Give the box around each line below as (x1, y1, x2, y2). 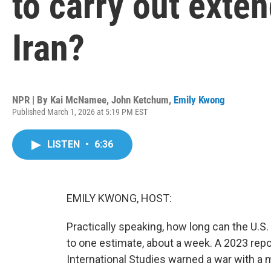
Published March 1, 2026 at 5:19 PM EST (12, 107, 148, 117)
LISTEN (47, 139, 82, 150)
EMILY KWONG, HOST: (67, 192, 172, 204)
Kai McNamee (50, 94, 106, 106)
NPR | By (12, 94, 50, 106)
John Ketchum (111, 94, 169, 106)
